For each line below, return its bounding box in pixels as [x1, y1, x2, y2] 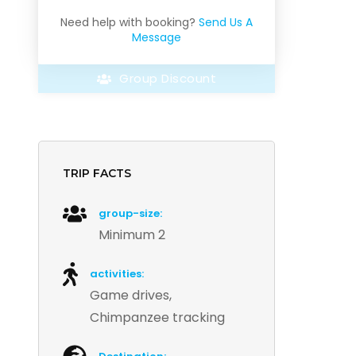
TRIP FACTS [63, 166, 132, 180]
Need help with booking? [60, 14, 196, 30]
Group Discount [119, 70, 217, 87]
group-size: [99, 206, 163, 221]
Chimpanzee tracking [90, 308, 226, 327]
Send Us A [199, 14, 253, 30]
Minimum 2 [99, 226, 166, 244]
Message [132, 29, 182, 45]
